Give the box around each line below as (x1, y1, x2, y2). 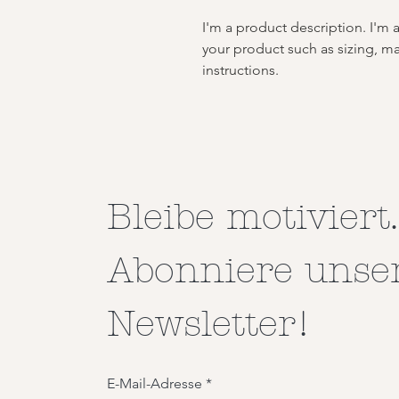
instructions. (202, 61, 279, 78)
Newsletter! (107, 303, 311, 345)
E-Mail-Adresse (107, 375, 202, 392)
